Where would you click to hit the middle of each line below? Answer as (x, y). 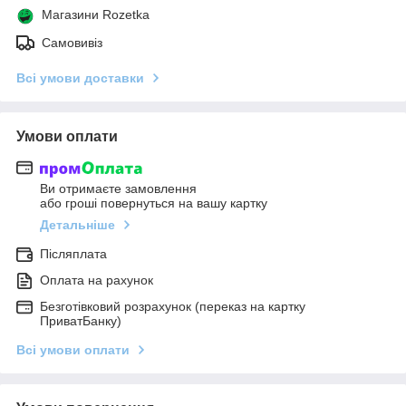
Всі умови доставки (80, 77)
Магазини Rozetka (96, 14)
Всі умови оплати (73, 350)
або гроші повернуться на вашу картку (154, 203)
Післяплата (73, 254)
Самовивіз (72, 42)
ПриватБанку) (81, 321)
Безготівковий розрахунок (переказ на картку (173, 307)
